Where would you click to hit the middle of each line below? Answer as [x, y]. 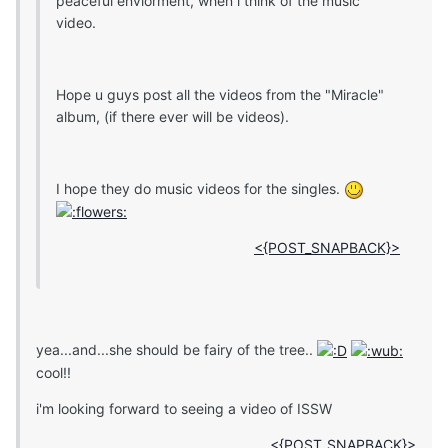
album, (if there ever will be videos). [172, 116]
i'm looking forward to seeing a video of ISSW [184, 409]
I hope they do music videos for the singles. [200, 188]
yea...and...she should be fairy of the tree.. [176, 350]
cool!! [53, 373]
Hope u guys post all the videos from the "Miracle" [220, 94]
